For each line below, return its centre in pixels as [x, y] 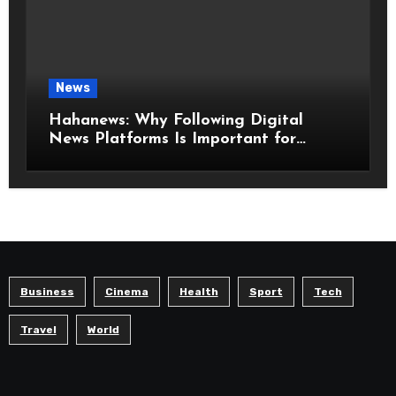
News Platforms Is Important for [172, 139]
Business [47, 291]
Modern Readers [110, 157]
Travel [38, 329]
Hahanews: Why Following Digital [175, 120]
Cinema [126, 291]
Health [198, 291]
